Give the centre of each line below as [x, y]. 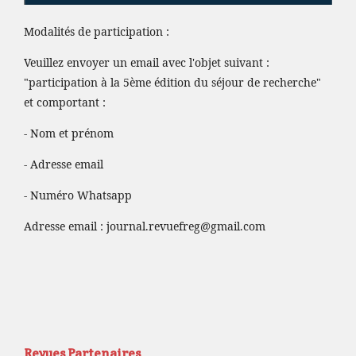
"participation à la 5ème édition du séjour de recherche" [172, 82]
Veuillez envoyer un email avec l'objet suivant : [147, 62]
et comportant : [65, 102]
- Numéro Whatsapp [78, 195]
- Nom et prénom [69, 133]
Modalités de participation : [97, 31]
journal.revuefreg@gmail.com [186, 226]
